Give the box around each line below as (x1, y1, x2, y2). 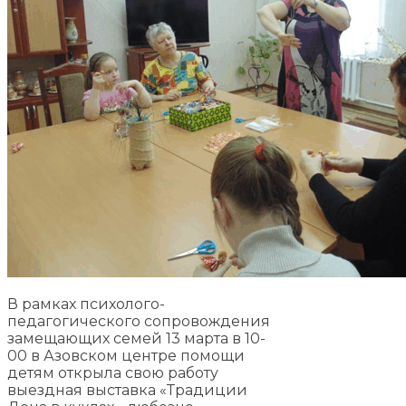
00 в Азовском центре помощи (7, 346, 245, 364)
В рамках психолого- (7, 295, 165, 313)
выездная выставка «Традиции (7, 381, 247, 399)
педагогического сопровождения (7, 312, 270, 330)
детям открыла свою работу (7, 363, 218, 382)
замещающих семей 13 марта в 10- (7, 329, 266, 347)
